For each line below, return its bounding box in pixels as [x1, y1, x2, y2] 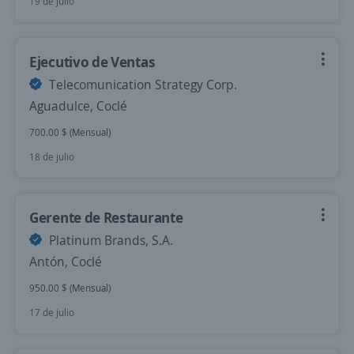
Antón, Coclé [29, 253, 102, 270]
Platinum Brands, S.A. [46, 232, 173, 249]
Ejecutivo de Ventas [29, 52, 156, 71]
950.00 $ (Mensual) [29, 281, 111, 295]
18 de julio [29, 150, 74, 164]
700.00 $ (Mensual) [29, 126, 111, 139]
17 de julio [29, 306, 74, 319]
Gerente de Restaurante [29, 208, 183, 227]
